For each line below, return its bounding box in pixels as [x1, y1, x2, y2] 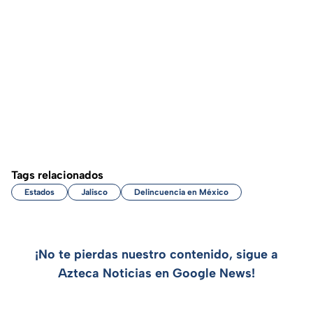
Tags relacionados [11, 168, 103, 182]
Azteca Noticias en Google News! [58, 265, 255, 282]
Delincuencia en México [134, 187, 228, 198]
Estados [24, 187, 54, 198]
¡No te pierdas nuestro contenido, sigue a [35, 247, 278, 263]
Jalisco [81, 187, 108, 198]
